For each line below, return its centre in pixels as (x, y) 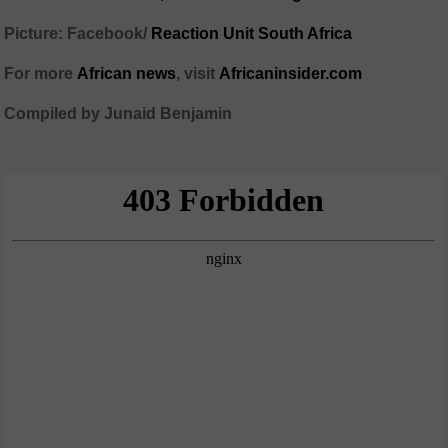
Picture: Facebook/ (78, 34)
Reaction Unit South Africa (252, 34)
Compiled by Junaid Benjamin (118, 114)
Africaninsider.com (293, 74)
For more (39, 74)
